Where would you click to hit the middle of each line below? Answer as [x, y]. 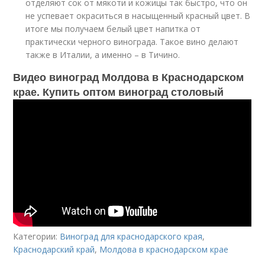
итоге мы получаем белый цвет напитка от [113, 29]
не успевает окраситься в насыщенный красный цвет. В [138, 16]
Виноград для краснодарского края [131, 236]
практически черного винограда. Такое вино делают [132, 42]
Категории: [37, 236]
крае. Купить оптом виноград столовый [119, 92]
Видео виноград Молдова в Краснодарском [129, 77]
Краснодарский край [54, 249]
